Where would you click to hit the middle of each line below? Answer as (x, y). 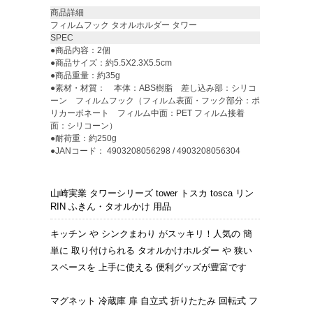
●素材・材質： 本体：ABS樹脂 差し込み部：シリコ (153, 88)
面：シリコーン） (84, 126)
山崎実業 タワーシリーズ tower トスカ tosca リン (152, 194)
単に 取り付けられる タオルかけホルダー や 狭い (151, 251)
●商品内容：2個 (80, 51)
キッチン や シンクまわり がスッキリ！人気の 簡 (151, 234)
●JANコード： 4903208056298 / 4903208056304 (145, 151)
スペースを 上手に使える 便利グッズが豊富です (148, 268)
